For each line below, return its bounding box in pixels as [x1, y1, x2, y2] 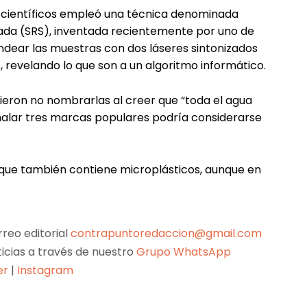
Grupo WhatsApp [136, 243, 234, 260]
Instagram [17, 262, 74, 278]
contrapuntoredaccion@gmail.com [70, 225, 262, 241]
